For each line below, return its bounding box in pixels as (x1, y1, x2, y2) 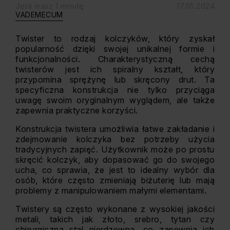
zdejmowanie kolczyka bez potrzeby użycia (15, 134, 215, 144)
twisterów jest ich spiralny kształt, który (15, 64, 215, 74)
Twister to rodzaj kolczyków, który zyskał (15, 33, 215, 44)
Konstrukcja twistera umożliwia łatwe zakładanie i (15, 124, 215, 134)
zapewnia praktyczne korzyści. (15, 105, 138, 116)
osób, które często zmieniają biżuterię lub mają (15, 175, 215, 185)
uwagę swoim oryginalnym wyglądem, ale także (15, 95, 215, 105)
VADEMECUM (15, 10, 63, 19)
